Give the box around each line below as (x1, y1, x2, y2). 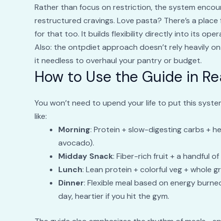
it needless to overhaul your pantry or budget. (34, 55, 202, 66)
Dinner (58, 178, 84, 188)
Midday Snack (58, 151, 113, 162)
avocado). (58, 138, 94, 148)
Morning (58, 124, 90, 135)
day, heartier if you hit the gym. (58, 191, 169, 202)
